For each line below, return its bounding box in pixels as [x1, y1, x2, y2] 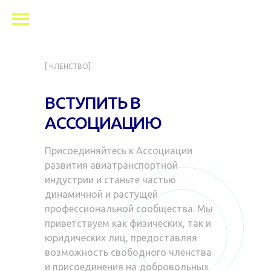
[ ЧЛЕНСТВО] [45, 62, 91, 70]
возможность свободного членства [45, 247, 212, 258]
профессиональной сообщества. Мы [45, 203, 213, 214]
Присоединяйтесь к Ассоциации [45, 145, 192, 156]
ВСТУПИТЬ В [45, 93, 140, 112]
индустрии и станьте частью [45, 174, 176, 185]
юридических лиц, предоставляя [45, 232, 197, 243]
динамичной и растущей [45, 189, 158, 200]
